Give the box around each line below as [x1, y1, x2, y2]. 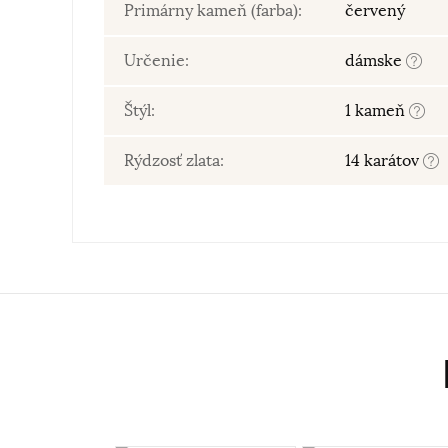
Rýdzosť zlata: [124, 151, 224, 171]
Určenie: [124, 51, 189, 71]
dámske [345, 51, 406, 71]
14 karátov [345, 151, 423, 171]
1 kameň [345, 101, 409, 121]
